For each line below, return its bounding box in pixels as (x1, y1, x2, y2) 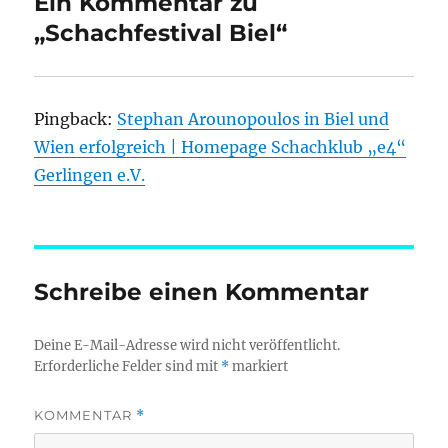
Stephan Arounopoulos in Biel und (117, 108, 390, 129)
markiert (229, 357, 289, 375)
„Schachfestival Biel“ (34, 18, 288, 47)
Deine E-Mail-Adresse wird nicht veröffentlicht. (34, 336, 341, 354)
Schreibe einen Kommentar (34, 277, 370, 306)
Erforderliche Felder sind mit (34, 357, 222, 375)
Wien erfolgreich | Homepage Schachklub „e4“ (34, 136, 407, 157)
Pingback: (34, 108, 118, 129)
